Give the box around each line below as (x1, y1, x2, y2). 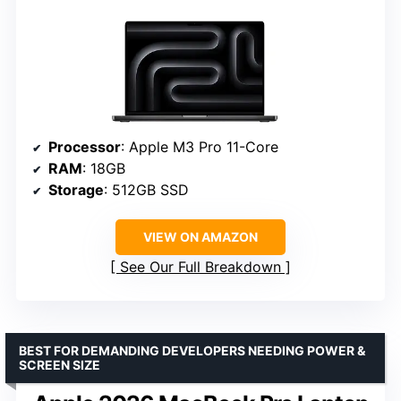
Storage (48, 180, 104, 199)
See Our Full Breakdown (120, 257, 281, 276)
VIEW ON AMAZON (143, 228, 258, 244)
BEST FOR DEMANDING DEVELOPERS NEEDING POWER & (19, 342, 365, 358)
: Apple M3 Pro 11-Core (121, 137, 278, 156)
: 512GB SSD (104, 180, 189, 199)
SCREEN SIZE (19, 356, 100, 372)
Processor (48, 137, 121, 156)
